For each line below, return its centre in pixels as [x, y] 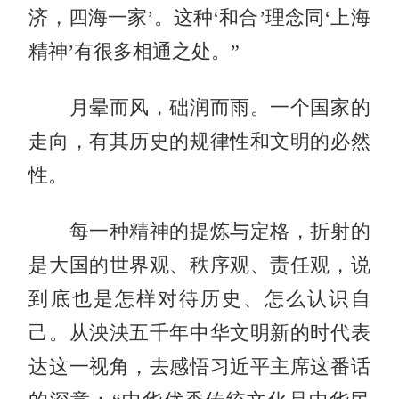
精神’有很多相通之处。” [134, 51]
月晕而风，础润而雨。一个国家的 [199, 107]
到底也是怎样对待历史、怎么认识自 [199, 299]
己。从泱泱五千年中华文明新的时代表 [199, 333]
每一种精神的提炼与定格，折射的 [199, 231]
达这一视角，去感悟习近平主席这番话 [199, 366]
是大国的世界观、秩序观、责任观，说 [199, 265]
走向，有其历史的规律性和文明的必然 [199, 141]
